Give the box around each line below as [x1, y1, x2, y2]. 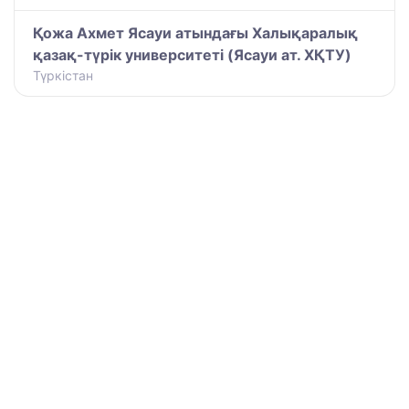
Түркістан [33, 67, 93, 83]
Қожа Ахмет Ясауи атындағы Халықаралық [33, 23, 358, 42]
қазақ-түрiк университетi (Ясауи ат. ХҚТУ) [33, 45, 351, 64]
